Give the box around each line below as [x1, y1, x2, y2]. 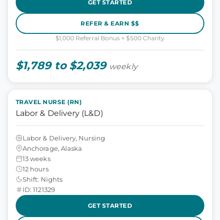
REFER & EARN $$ [81, 19, 139, 27]
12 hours [23, 165, 49, 173]
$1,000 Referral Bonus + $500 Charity [55, 34, 165, 42]
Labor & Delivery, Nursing [23, 134, 105, 142]
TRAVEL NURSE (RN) [16, 98, 82, 106]
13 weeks [23, 154, 51, 163]
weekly [109, 62, 137, 71]
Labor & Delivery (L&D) [16, 109, 103, 118]
